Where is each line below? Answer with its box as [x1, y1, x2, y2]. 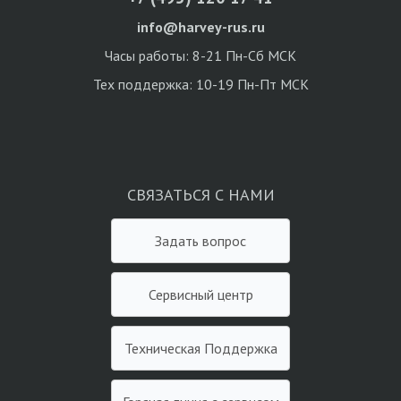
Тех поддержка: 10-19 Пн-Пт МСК [92, 74, 309, 93]
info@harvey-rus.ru [136, 17, 265, 36]
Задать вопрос [202, 231, 246, 250]
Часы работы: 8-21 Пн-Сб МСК [105, 46, 296, 64]
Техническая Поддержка [203, 338, 277, 357]
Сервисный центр [217, 285, 253, 303]
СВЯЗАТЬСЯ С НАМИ [126, 183, 275, 205]
